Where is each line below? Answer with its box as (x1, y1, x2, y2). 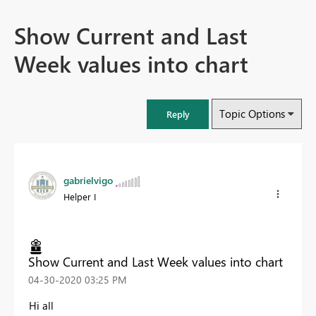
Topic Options (219, 107, 285, 121)
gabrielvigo (63, 174, 113, 188)
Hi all (29, 298, 54, 312)
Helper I (63, 190, 96, 203)
